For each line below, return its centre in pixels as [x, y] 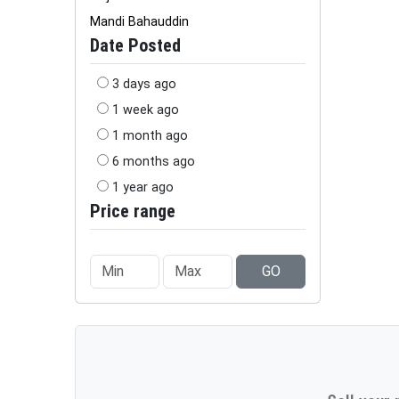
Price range [133, 211]
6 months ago [154, 162]
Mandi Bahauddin [139, 22]
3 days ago [144, 84]
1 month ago [150, 136]
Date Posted [135, 45]
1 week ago [146, 110]
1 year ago [143, 187]
